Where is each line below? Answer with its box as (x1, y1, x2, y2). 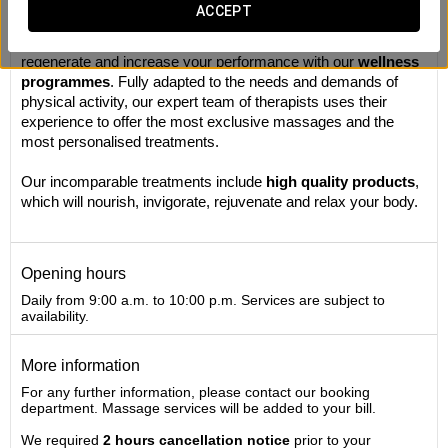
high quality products (266, 173, 415, 190)
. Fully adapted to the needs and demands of (110, 73, 398, 90)
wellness (358, 53, 419, 70)
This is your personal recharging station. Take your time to (21, 33, 397, 50)
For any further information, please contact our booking (21, 384, 370, 400)
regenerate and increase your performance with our (21, 53, 358, 70)
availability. (21, 308, 89, 324)
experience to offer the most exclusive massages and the (21, 113, 394, 130)
